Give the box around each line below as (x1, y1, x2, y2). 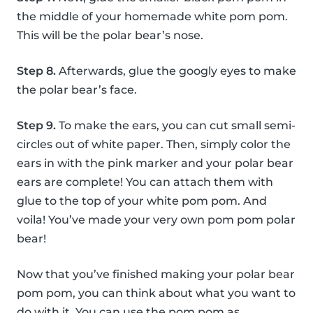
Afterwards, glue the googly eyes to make (56, 64, 296, 78)
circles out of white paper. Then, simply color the (17, 137, 291, 151)
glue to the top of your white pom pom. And (17, 194, 267, 208)
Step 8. (17, 64, 56, 78)
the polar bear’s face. (17, 82, 137, 96)
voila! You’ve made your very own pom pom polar (17, 212, 296, 226)
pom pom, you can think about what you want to (17, 286, 296, 300)
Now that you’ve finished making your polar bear (17, 267, 295, 281)
